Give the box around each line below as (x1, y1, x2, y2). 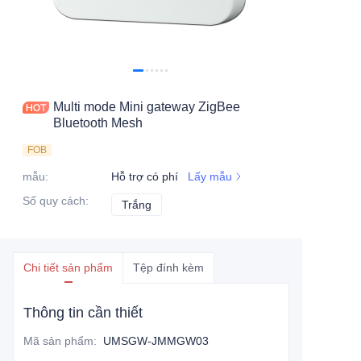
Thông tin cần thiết (23, 305, 143, 322)
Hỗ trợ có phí (111, 170, 178, 184)
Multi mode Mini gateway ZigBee (53, 100, 240, 114)
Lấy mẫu (188, 170, 232, 184)
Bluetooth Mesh (53, 116, 143, 131)
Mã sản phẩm (23, 334, 93, 348)
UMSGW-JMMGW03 (103, 334, 209, 348)
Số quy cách (23, 194, 85, 208)
